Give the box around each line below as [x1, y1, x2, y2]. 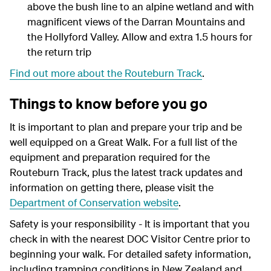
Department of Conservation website [10, 196, 178, 209]
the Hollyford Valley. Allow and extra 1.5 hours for [27, 30, 252, 43]
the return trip [27, 45, 91, 58]
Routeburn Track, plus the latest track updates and [10, 166, 243, 178]
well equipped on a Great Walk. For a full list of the [10, 135, 237, 148]
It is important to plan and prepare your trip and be [10, 120, 242, 133]
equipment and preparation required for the [10, 151, 210, 163]
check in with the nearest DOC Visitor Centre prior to [10, 232, 250, 245]
